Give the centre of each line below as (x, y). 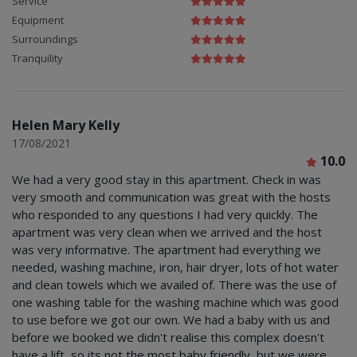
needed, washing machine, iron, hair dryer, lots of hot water (175, 267)
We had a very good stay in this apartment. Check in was (167, 179)
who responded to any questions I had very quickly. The (165, 214)
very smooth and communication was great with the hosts (171, 196)
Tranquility (37, 58)
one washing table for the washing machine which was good (175, 302)
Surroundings (45, 39)
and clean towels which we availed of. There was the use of (174, 284)
